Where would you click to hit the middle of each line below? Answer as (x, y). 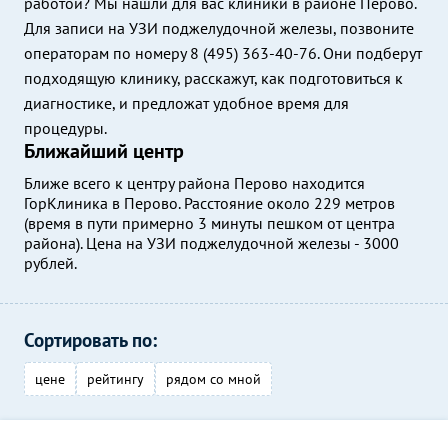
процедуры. (65, 128)
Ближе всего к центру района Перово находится (194, 183)
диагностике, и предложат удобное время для (186, 103)
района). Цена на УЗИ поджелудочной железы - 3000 (211, 243)
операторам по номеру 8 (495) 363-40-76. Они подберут (223, 53)
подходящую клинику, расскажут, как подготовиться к (213, 78)
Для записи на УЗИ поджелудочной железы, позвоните (219, 28)
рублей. (50, 263)
